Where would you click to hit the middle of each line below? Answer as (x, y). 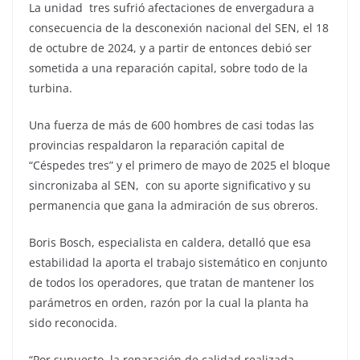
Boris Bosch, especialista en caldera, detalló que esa (170, 242)
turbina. (52, 88)
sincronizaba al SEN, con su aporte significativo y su (170, 185)
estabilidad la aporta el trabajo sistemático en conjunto (178, 262)
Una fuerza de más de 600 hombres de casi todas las (172, 125)
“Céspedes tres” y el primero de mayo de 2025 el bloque (180, 165)
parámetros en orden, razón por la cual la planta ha (169, 302)
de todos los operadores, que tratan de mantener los (172, 282)
